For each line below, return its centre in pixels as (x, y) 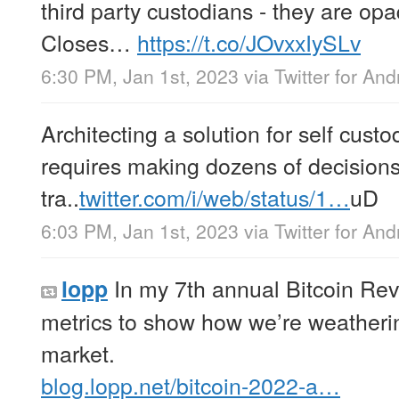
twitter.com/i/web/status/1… (215, 197)
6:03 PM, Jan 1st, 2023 (140, 231)
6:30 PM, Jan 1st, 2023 (140, 76)
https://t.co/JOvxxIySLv (249, 41)
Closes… (89, 41)
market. (78, 353)
